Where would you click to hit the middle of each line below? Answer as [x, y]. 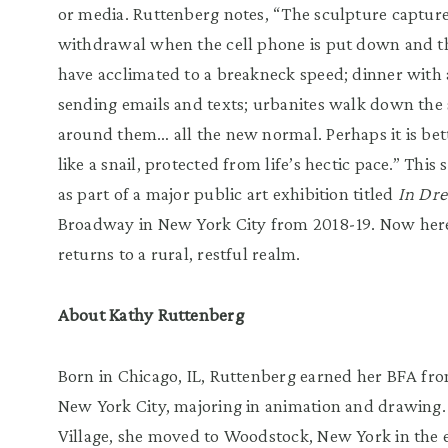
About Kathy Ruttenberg [150, 315]
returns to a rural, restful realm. [179, 254]
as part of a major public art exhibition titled [227, 194]
